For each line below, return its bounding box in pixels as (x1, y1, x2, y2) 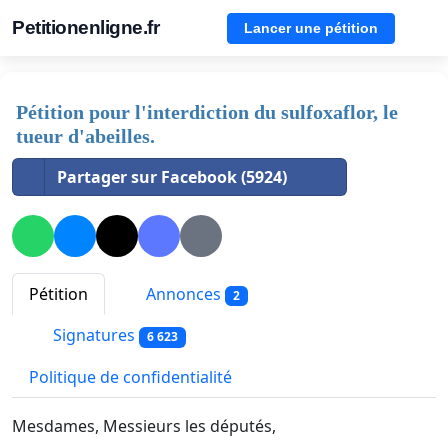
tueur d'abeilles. (16, 125, 155, 147)
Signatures (49, 324, 139, 347)
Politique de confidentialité (29, 365, 232, 388)
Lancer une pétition (244, 19, 378, 36)
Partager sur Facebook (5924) (57, 166, 287, 188)
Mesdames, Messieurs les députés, (12, 414, 276, 437)
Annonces (142, 283, 225, 306)
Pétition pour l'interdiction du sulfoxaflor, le (16, 101, 398, 123)
